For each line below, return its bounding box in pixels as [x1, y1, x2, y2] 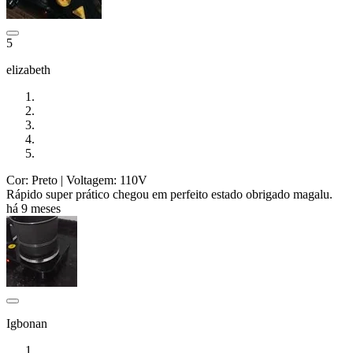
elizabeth [6, 62, 50, 76]
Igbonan [6, 316, 47, 330]
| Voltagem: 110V [58, 173, 147, 187]
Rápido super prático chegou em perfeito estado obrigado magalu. [6, 187, 333, 201]
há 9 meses [6, 201, 61, 215]
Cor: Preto [6, 173, 58, 187]
